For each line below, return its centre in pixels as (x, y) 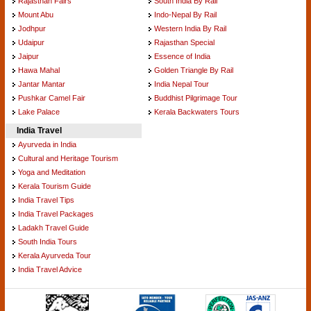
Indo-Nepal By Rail (185, 14)
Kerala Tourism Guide (54, 186)
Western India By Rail (190, 28)
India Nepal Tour (182, 84)
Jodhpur (32, 28)
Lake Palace (39, 111)
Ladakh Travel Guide (53, 227)
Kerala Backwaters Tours (197, 111)
